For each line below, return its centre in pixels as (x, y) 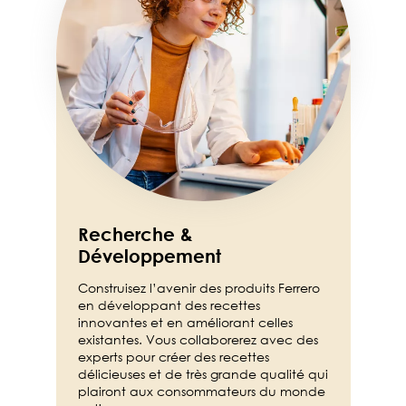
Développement (149, 256)
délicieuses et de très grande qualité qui (203, 374)
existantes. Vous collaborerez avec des (198, 340)
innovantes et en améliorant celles (185, 323)
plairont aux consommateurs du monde (201, 391)
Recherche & (135, 234)
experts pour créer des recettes (173, 357)
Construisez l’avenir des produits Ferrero (198, 288)
